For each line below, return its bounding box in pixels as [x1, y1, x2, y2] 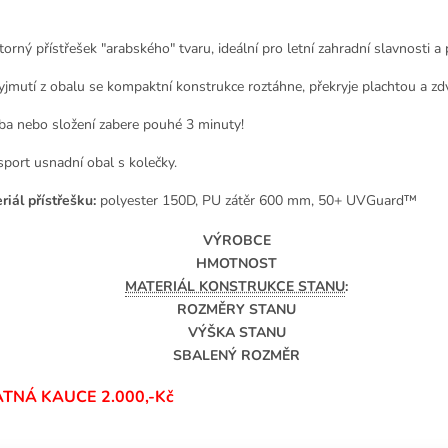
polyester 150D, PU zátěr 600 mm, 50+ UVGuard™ [96, 190, 417, 210]
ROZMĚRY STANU [177, 299, 296, 319]
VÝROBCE [202, 230, 271, 250]
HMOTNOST [196, 253, 277, 273]
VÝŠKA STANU [187, 322, 286, 342]
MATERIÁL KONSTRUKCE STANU [125, 276, 345, 296]
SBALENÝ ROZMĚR [173, 345, 300, 365]
